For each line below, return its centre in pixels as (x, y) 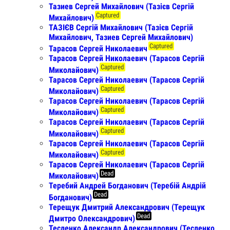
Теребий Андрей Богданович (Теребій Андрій (127, 186)
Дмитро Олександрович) (92, 218)
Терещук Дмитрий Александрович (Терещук (127, 207)
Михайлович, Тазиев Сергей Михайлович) (121, 37)
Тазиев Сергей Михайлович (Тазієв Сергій (121, 6)
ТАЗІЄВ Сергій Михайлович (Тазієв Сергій (121, 27)
